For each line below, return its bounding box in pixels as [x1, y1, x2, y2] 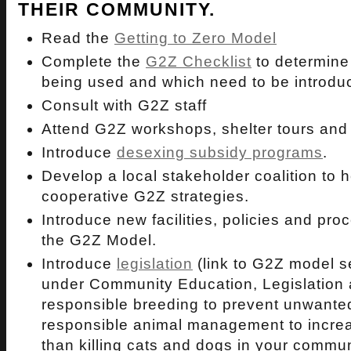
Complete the [42, 53, 146, 70]
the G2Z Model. [42, 232, 157, 248]
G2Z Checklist [146, 53, 251, 70]
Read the [42, 30, 114, 46]
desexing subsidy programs [117, 144, 323, 161]
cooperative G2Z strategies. [42, 188, 249, 204]
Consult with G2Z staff [42, 97, 207, 114]
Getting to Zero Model [114, 30, 277, 46]
